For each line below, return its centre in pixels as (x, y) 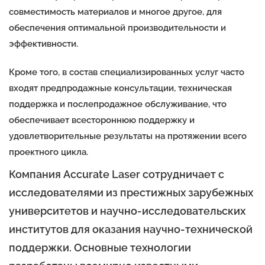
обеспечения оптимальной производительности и (117, 28)
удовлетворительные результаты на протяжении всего (128, 136)
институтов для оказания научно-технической (131, 229)
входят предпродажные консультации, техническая (120, 88)
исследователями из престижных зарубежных (131, 193)
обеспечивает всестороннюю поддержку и (102, 120)
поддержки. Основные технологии (100, 248)
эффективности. (43, 43)
